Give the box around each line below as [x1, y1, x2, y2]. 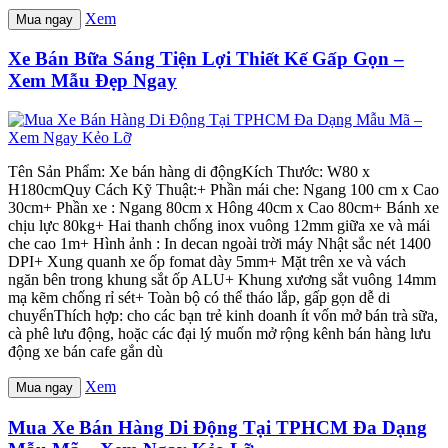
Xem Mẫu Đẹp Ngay [8, 70, 177, 92]
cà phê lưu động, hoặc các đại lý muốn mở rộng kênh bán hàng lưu [8, 325, 431, 343]
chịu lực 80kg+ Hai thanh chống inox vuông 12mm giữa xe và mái [8, 217, 430, 235]
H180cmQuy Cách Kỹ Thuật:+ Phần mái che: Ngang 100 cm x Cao [8, 181, 439, 199]
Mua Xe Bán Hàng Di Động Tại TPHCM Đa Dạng [8, 416, 427, 438]
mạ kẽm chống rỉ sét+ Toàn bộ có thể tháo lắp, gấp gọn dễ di [8, 289, 390, 307]
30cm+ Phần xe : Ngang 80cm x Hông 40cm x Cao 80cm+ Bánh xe [8, 199, 439, 217]
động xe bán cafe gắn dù [8, 343, 163, 361]
